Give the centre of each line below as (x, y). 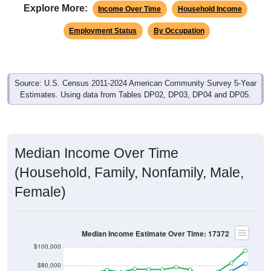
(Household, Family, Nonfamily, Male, (129, 172)
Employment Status (103, 31)
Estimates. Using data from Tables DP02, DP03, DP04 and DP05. (135, 94)
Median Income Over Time (96, 153)
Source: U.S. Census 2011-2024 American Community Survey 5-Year (135, 83)
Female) (40, 191)
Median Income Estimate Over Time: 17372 (155, 233)
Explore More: (55, 8)
